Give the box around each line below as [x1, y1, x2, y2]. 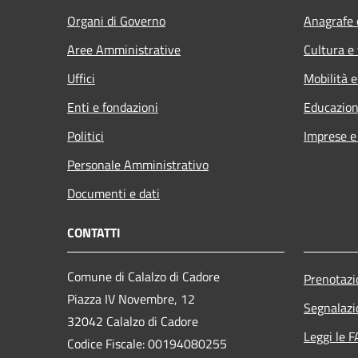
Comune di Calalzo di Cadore [67, 266, 220, 286]
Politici [67, 125, 104, 145]
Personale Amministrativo [67, 154, 209, 174]
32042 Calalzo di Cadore [67, 311, 198, 331]
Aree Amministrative [67, 39, 181, 59]
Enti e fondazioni [67, 97, 158, 117]
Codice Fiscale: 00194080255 [67, 333, 230, 353]
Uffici [67, 68, 95, 88]
